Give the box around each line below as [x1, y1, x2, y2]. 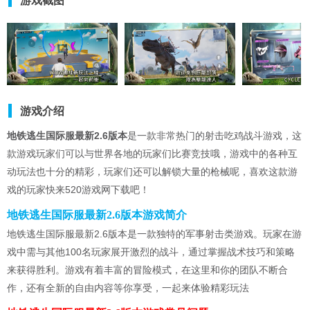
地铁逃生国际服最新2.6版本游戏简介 [7, 209, 187, 221]
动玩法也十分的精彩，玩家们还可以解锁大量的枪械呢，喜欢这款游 [7, 166, 298, 178]
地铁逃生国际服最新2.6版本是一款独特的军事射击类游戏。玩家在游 [7, 228, 302, 240]
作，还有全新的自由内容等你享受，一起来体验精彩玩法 [7, 282, 249, 294]
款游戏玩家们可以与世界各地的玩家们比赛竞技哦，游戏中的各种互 [7, 148, 298, 160]
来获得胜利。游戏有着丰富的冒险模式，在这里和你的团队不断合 [7, 264, 288, 276]
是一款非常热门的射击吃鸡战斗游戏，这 [127, 130, 302, 142]
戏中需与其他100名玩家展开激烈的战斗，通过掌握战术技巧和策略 [7, 246, 295, 258]
